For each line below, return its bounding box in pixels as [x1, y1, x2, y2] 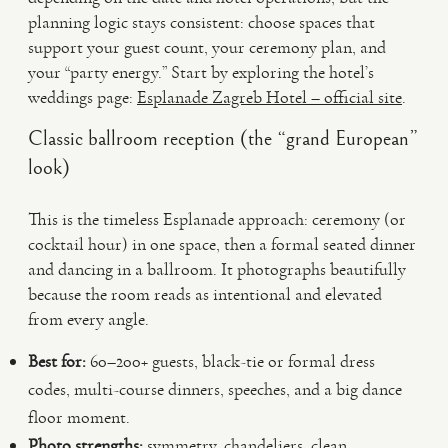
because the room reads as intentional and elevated [28, 283, 382, 305]
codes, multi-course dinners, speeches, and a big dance [28, 378, 402, 400]
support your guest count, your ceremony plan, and [28, 36, 386, 58]
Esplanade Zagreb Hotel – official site [137, 86, 402, 108]
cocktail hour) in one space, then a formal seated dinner [28, 233, 416, 255]
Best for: [28, 350, 86, 372]
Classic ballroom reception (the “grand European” [28, 127, 418, 151]
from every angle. [28, 308, 149, 330]
